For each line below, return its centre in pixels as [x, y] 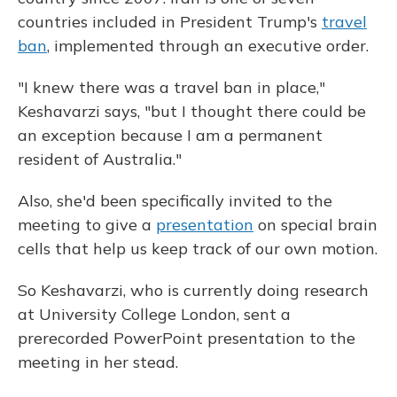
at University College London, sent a [154, 314]
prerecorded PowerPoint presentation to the [187, 338]
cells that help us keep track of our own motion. [198, 249]
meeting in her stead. [98, 362]
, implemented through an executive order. [208, 46]
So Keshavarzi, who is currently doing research [193, 290]
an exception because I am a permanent [170, 135]
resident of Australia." [100, 159]
